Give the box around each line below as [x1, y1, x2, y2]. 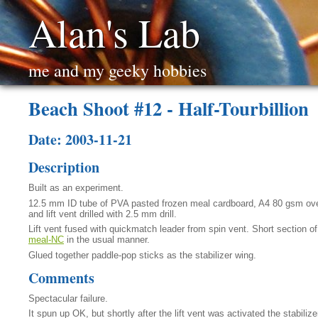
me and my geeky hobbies [28, 59, 207, 82]
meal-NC [28, 234, 64, 246]
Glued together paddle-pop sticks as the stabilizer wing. [28, 249, 256, 261]
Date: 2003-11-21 [28, 129, 132, 150]
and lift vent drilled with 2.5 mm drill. [28, 208, 177, 219]
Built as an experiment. [28, 182, 124, 193]
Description [28, 157, 99, 178]
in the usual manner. [64, 234, 150, 246]
